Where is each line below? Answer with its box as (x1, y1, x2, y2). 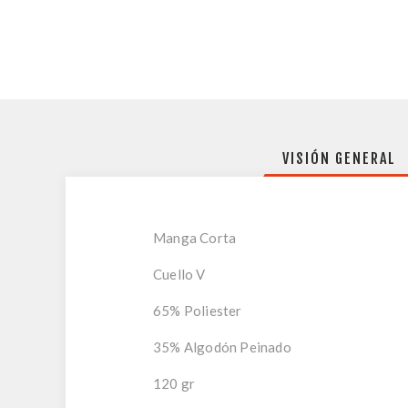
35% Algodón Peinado (153, 339, 291, 355)
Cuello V (153, 266, 206, 282)
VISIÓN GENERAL (281, 149, 396, 168)
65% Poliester (153, 302, 242, 319)
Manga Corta (153, 229, 237, 246)
